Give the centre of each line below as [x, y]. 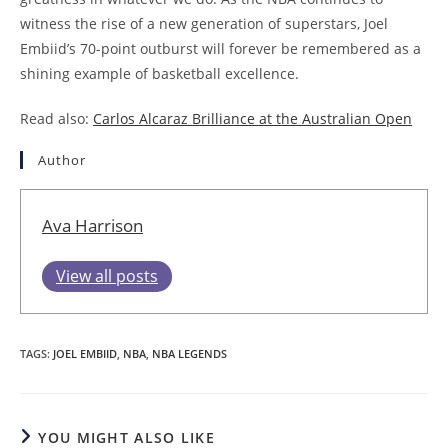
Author [62, 160]
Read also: [56, 119]
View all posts [107, 276]
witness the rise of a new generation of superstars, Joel [204, 24]
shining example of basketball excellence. [159, 74]
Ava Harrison [92, 226]
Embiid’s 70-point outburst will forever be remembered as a [220, 49]
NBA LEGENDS [189, 354]
